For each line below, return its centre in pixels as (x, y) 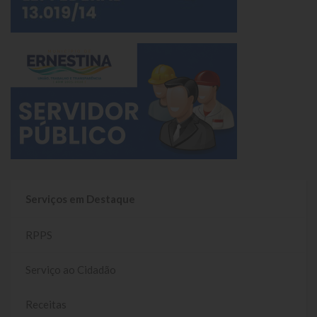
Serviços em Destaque (80, 198)
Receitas (46, 304)
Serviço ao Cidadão (71, 269)
